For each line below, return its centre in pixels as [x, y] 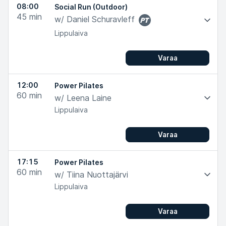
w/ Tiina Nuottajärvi [91, 175]
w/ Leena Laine [83, 98]
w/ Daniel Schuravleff [95, 19]
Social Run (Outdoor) [91, 7]
